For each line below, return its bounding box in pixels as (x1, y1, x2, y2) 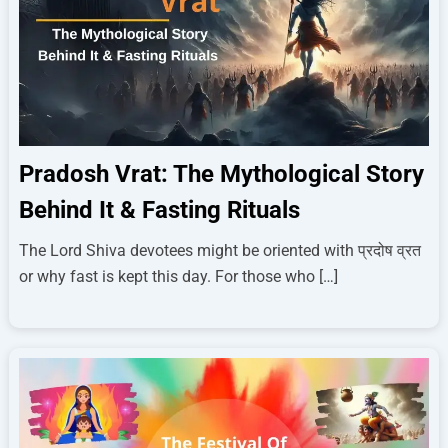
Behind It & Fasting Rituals (18, 196, 300, 225)
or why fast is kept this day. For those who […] (18, 267, 338, 287)
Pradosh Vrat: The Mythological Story (18, 160, 424, 189)
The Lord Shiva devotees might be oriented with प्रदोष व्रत (18, 241, 421, 261)
